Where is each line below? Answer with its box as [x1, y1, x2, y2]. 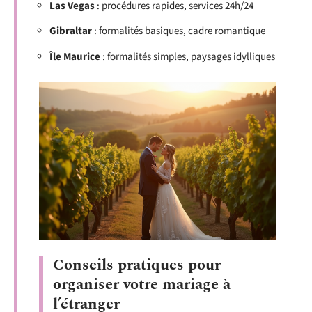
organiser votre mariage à [53, 273, 231, 297]
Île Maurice [49, 49, 100, 64]
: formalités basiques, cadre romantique [92, 24, 265, 38]
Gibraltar [49, 24, 92, 38]
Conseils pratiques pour [53, 253, 221, 277]
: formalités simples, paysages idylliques [100, 49, 275, 64]
